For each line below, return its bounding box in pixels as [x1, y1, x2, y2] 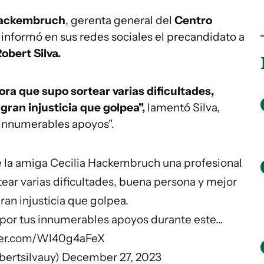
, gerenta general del [65, 14, 174, 27]
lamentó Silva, [145, 101, 220, 114]
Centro [174, 14, 212, 27]
